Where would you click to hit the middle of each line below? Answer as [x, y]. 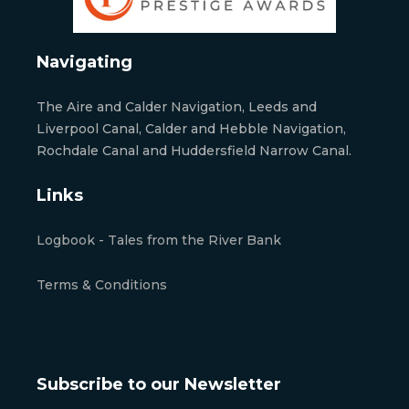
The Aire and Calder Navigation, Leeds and [177, 107]
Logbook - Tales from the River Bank [159, 241]
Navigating [84, 63]
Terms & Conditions [102, 285]
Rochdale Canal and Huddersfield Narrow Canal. [194, 151]
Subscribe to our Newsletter [159, 385]
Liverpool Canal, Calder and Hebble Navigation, [191, 129]
